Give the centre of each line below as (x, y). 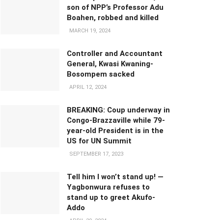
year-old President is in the (115, 131)
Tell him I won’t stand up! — (115, 177)
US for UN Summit (99, 141)
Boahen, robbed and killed (113, 18)
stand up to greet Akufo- (111, 197)
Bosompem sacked (101, 74)
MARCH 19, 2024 (89, 31)
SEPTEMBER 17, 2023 (96, 154)
